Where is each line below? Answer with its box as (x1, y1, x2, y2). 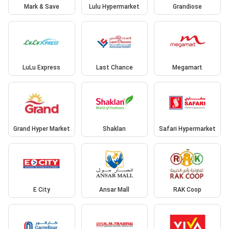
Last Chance (96, 64, 133, 72)
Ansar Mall (99, 186, 130, 194)
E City (33, 186, 50, 194)
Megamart (172, 64, 203, 72)
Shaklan (103, 125, 126, 132)
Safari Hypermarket (159, 125, 216, 132)
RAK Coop (173, 186, 202, 194)
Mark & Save (24, 3, 59, 10)
